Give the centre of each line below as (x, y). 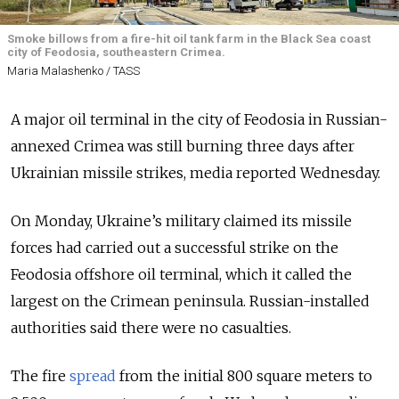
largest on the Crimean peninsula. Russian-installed (190, 301)
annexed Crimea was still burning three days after (183, 146)
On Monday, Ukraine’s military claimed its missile (181, 220)
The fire (38, 375)
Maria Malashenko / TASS (73, 70)
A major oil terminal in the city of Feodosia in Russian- (199, 119)
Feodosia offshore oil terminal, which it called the (181, 274)
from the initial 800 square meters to (244, 375)
